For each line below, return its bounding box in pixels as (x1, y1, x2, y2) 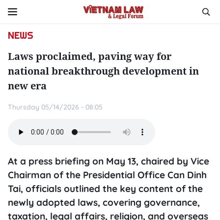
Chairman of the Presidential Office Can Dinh (8, 169, 207, 181)
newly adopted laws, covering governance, (8, 196, 200, 208)
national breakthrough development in (8, 64, 199, 78)
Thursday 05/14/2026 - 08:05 (8, 103, 103, 111)
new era (8, 79, 47, 92)
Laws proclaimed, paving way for (8, 50, 171, 63)
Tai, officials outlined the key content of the (8, 183, 203, 194)
